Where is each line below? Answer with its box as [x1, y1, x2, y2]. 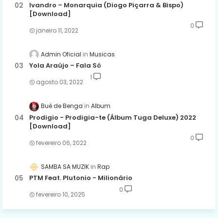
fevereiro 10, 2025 [36, 190, 85, 199]
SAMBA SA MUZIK [41, 162, 89, 171]
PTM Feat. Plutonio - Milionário [29, 173, 132, 182]
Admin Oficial [41, 50, 81, 59]
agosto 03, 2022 [36, 78, 83, 87]
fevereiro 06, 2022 [36, 138, 87, 147]
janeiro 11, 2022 [36, 26, 78, 35]
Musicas [90, 50, 115, 59]
